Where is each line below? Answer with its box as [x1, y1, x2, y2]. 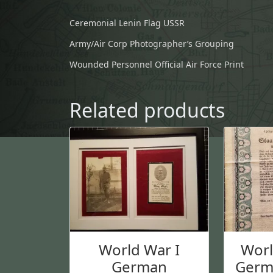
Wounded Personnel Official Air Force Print [69, 58, 244, 71]
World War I [99, 239, 180, 260]
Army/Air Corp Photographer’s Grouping [69, 38, 234, 50]
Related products [69, 97, 225, 124]
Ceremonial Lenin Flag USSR [69, 17, 185, 29]
